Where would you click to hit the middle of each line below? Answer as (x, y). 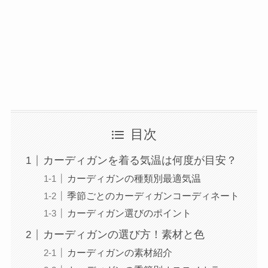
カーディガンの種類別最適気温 (134, 179)
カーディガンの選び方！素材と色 (124, 235)
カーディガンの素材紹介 (119, 253)
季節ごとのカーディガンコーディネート (153, 196)
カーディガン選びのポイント (129, 213)
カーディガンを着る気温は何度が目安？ (140, 161)
